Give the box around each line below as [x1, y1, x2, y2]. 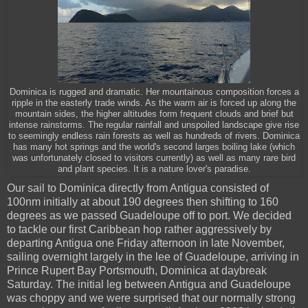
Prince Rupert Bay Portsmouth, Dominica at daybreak [7, 264, 267, 276]
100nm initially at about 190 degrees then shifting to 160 [7, 195, 278, 208]
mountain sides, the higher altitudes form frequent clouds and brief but [14, 109, 294, 120]
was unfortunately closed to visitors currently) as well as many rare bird [12, 153, 296, 164]
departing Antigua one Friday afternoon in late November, [7, 236, 285, 249]
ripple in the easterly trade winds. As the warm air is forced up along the [12, 98, 296, 109]
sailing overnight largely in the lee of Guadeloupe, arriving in [7, 250, 299, 263]
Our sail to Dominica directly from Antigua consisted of [7, 181, 269, 194]
